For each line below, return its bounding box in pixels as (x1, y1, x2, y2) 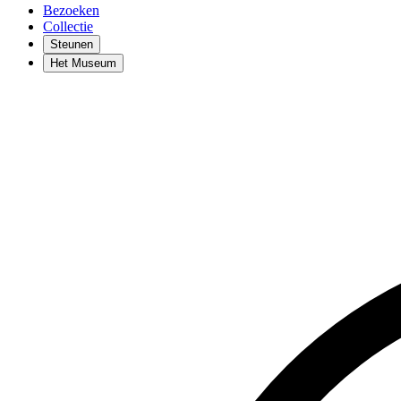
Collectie (43, 18, 93, 34)
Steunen (50, 37, 93, 51)
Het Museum (50, 55, 116, 70)
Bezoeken (43, 2, 99, 18)
